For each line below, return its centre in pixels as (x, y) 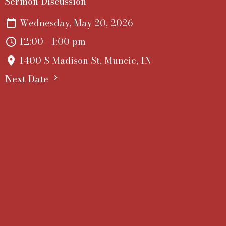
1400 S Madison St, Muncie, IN (86, 61)
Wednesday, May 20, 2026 (76, 23)
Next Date (28, 79)
